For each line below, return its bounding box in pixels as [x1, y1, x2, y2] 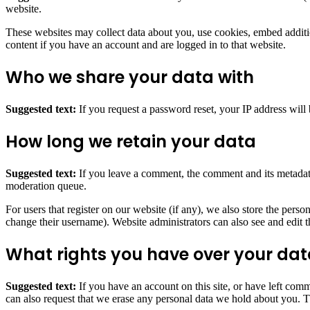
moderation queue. [6, 179, 86, 192]
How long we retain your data [6, 129, 256, 153]
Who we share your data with [6, 65, 254, 89]
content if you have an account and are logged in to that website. [6, 39, 286, 51]
